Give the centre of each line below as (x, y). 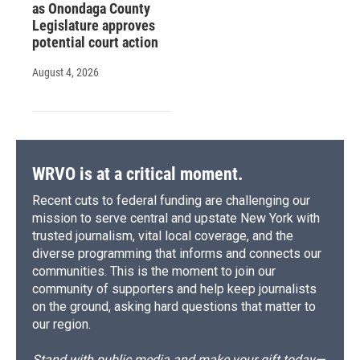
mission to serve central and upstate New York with (176, 219)
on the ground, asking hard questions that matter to (174, 307)
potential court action (95, 43)
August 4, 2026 (65, 73)
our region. (61, 325)
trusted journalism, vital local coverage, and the (163, 236)
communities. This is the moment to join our (154, 272)
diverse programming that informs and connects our (177, 254)
